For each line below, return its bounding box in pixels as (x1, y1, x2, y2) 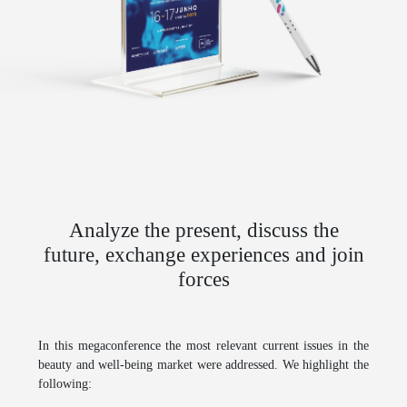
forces (177, 267, 230, 291)
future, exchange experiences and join (43, 243, 364, 266)
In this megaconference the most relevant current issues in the (38, 338, 369, 352)
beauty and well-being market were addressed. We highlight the (38, 357, 369, 372)
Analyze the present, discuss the (68, 218, 339, 242)
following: (38, 376, 92, 391)
